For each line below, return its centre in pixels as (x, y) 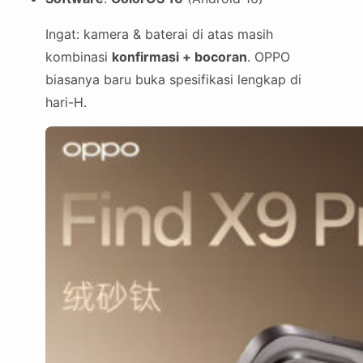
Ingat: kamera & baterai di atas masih (159, 34)
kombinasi (79, 57)
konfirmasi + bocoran (179, 57)
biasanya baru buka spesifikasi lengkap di (173, 80)
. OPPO (269, 57)
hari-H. (66, 102)
